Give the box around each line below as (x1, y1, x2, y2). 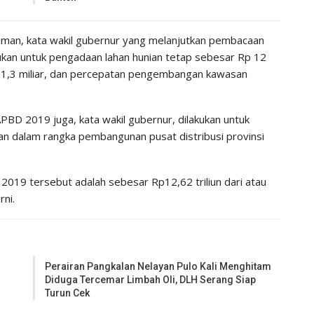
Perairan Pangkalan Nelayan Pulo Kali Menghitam (45, 260, 272, 272)
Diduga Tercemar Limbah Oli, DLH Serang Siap (45, 273, 257, 285)
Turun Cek (45, 287, 90, 299)
